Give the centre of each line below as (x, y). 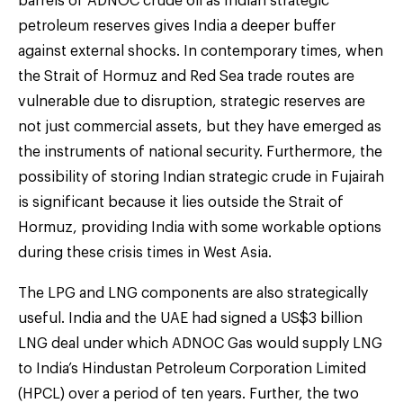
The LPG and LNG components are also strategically (193, 293)
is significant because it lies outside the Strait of (181, 202)
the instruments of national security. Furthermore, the (200, 152)
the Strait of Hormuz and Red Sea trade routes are (186, 76)
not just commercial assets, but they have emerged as (200, 126)
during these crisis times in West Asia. (148, 252)
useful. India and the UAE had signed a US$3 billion (190, 318)
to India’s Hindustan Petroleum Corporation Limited (192, 368)
